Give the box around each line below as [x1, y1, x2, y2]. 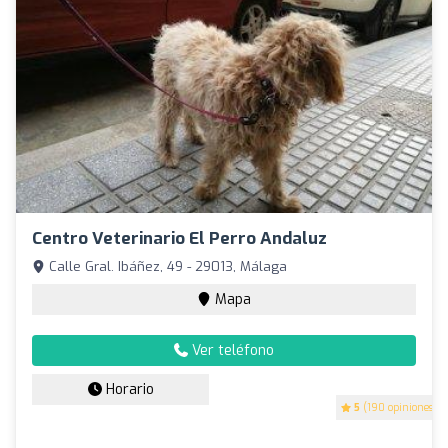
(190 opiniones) [360, 401, 437, 415]
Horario [101, 380, 154, 400]
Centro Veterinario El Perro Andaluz [32, 227, 327, 251]
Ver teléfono [188, 341, 274, 361]
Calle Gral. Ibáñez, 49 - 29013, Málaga [45, 258, 287, 276]
